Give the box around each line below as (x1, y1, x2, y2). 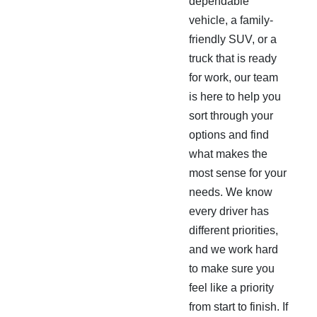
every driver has (189, 205, 269, 217)
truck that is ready (189, 52, 277, 64)
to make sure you (189, 263, 275, 275)
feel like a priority (189, 282, 274, 294)
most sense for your (189, 167, 287, 179)
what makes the (189, 148, 267, 160)
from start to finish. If (189, 301, 288, 313)
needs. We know (189, 186, 272, 198)
